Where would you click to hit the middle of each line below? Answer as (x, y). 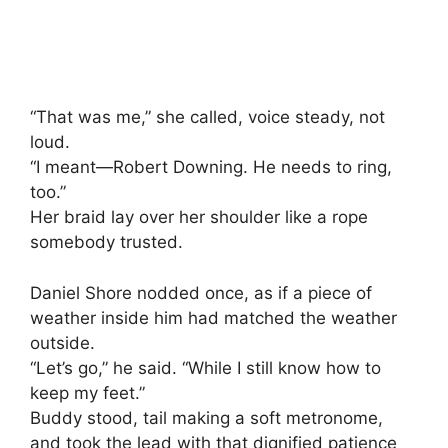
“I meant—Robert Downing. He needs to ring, (211, 167)
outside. (62, 342)
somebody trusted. (106, 242)
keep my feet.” (87, 392)
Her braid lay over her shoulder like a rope (199, 217)
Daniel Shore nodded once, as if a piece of (201, 292)
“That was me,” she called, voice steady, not (207, 117)
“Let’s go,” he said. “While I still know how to (205, 367)
